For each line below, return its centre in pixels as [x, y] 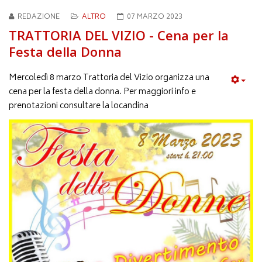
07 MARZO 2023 [155, 18]
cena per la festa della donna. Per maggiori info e [102, 92]
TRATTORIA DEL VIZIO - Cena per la [119, 35]
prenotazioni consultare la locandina [79, 106]
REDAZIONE [39, 18]
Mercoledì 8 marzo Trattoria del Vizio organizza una [109, 78]
